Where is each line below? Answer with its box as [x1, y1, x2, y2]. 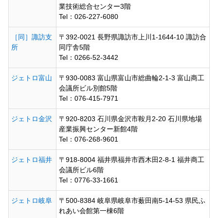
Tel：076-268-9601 [58, 135, 118, 143]
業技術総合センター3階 [58, 2, 131, 10]
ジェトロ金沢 [11, 114, 52, 123]
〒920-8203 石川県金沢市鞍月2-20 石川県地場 [58, 114, 202, 123]
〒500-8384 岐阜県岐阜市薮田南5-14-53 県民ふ [58, 196, 205, 204]
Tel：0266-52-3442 [58, 53, 118, 61]
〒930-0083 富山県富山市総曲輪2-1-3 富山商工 [58, 73, 204, 82]
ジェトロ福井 [11, 155, 52, 163]
